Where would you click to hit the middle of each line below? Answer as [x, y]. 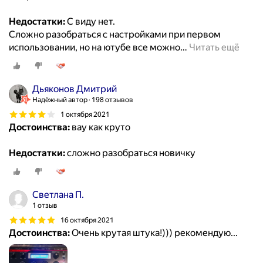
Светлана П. [58, 195]
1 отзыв [45, 206]
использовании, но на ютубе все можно [95, 48]
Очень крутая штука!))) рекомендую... [154, 233]
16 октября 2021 [87, 220]
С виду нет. [90, 22]
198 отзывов [112, 100]
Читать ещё [214, 48]
